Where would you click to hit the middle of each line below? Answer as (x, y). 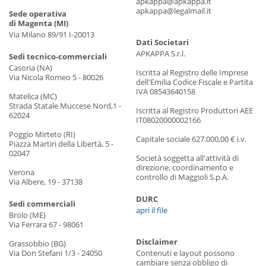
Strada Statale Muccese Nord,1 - (65, 105)
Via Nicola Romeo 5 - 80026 (56, 77)
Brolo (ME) (27, 215)
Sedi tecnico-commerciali (58, 56)
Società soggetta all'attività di (187, 158)
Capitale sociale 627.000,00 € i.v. (191, 139)
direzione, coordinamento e (185, 167)
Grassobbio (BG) (37, 243)
